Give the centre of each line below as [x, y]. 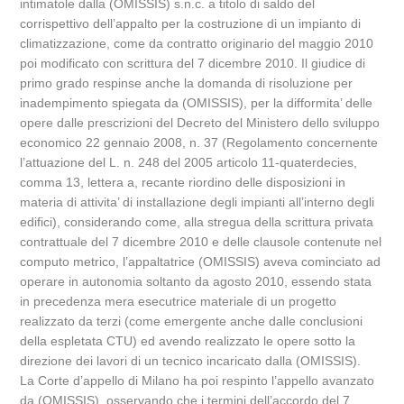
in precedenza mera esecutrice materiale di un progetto [179, 301]
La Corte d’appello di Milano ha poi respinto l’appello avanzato [197, 381]
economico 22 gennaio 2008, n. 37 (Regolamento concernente [199, 142]
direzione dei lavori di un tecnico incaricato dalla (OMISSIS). [191, 361]
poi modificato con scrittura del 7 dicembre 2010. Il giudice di [193, 63]
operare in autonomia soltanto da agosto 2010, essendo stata [196, 281]
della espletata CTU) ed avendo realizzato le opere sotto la [188, 341]
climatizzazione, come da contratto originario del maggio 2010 [197, 43]
